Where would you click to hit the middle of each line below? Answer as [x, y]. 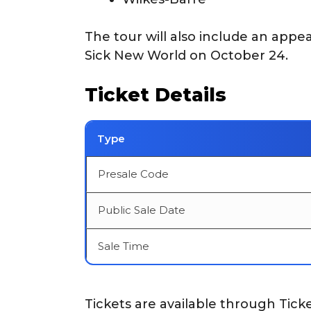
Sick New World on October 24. [186, 56]
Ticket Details [155, 95]
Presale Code [133, 174]
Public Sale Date [142, 210]
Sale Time [124, 246]
